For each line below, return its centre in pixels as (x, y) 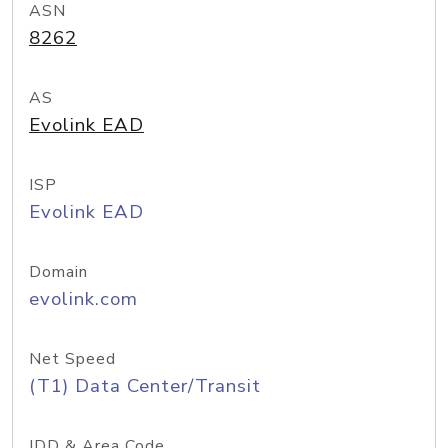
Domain (58, 272)
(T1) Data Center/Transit (145, 386)
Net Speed (72, 359)
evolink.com (83, 299)
